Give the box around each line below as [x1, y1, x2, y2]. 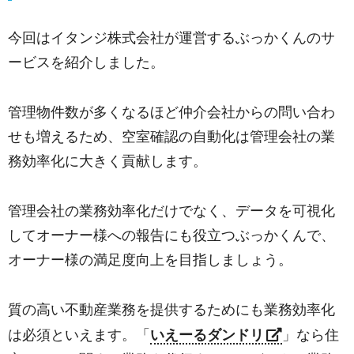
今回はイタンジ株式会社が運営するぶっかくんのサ [8, 29, 335, 46]
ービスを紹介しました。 [8, 54, 164, 70]
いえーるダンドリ [150, 326, 264, 343]
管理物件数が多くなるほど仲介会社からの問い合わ [8, 104, 335, 120]
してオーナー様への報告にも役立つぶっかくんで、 [8, 227, 335, 243]
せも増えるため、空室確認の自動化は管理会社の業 [8, 128, 335, 145]
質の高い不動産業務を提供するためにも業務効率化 [8, 301, 335, 318]
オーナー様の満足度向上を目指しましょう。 [8, 251, 292, 268]
